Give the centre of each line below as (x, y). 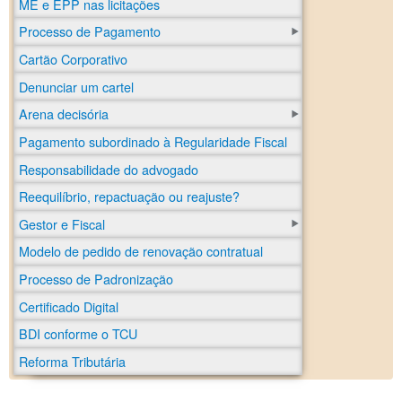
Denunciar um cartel (76, 86)
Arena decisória (64, 114)
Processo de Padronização (96, 279)
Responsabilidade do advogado (109, 169)
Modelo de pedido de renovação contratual (141, 251)
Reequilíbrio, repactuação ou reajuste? (129, 197)
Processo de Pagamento (90, 31)
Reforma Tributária (72, 361)
